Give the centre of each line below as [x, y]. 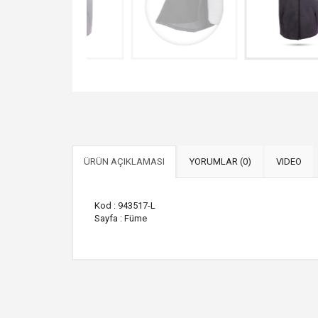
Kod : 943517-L [125, 205]
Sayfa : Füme [121, 218]
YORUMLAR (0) [220, 161]
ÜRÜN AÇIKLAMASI [124, 161]
